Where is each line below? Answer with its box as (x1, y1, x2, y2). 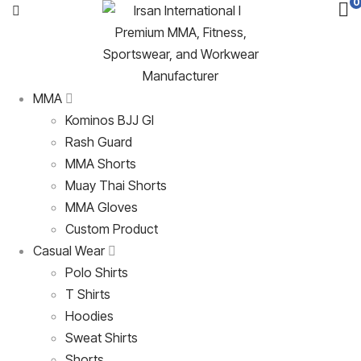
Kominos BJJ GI (65, 112, 154, 128)
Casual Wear (33, 243, 105, 259)
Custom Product (65, 221, 158, 237)
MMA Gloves (65, 199, 138, 215)
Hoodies (65, 308, 114, 324)
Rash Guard (65, 134, 132, 150)
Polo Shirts (65, 264, 128, 280)
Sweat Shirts (65, 330, 138, 346)
